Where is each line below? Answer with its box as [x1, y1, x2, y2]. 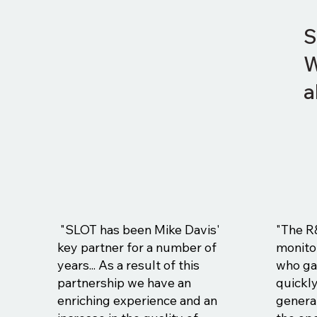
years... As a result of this [57, 257, 200, 273]
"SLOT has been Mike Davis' [57, 221, 220, 238]
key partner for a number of [57, 239, 217, 255]
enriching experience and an [57, 292, 217, 309]
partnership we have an [57, 275, 191, 291]
